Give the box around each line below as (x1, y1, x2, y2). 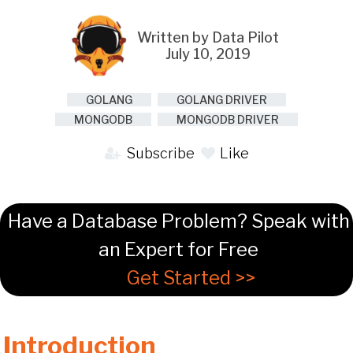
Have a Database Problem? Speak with (7, 209, 350, 232)
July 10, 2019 (165, 45, 251, 62)
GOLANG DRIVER (176, 92, 267, 106)
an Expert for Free (98, 237, 258, 261)
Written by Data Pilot (137, 28, 279, 46)
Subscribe (122, 144, 195, 162)
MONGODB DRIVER (176, 112, 279, 126)
